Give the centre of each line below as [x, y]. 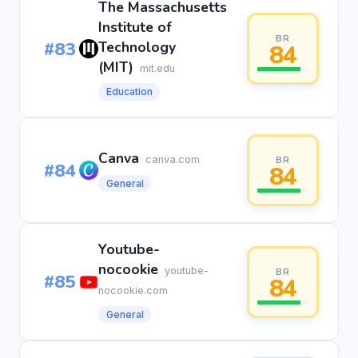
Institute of [135, 27]
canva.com [173, 159]
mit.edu [157, 68]
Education [129, 92]
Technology [137, 47]
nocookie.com [133, 291]
